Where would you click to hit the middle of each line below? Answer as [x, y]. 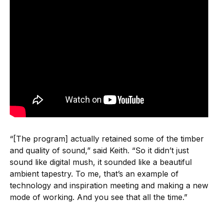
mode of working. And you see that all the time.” [99, 197]
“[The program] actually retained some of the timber [107, 139]
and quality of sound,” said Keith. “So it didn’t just [99, 151]
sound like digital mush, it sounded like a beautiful [101, 162]
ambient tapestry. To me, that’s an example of [94, 174]
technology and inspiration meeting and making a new [109, 186]
